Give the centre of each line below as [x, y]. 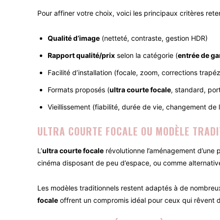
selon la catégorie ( [146, 55]
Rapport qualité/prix [81, 55]
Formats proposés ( [79, 90]
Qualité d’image [74, 38]
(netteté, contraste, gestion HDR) [154, 38]
